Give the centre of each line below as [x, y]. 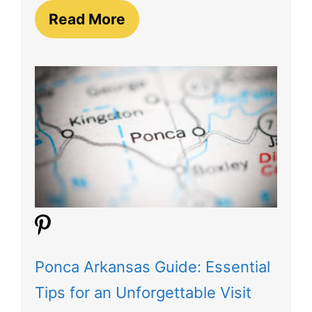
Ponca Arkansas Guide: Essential [153, 267]
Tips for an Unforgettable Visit [143, 293]
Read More [87, 19]
